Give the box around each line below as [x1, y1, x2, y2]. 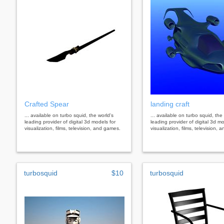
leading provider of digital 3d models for [24, 118, 115, 124]
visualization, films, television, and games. [24, 125, 120, 131]
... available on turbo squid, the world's [24, 112, 113, 118]
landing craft [150, 99, 189, 108]
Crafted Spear [24, 99, 69, 108]
